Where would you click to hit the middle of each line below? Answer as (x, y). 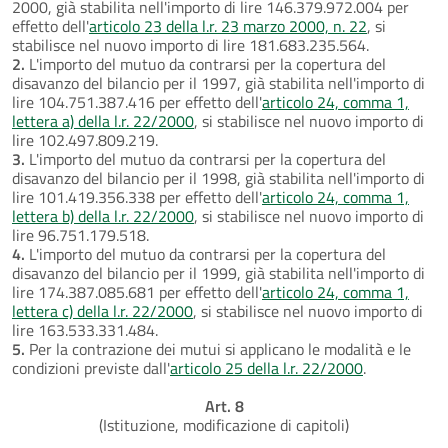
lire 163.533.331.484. (85, 329)
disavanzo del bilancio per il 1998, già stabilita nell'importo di (218, 177)
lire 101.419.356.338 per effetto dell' (137, 196)
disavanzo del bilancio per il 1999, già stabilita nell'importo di (218, 272)
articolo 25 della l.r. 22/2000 (266, 367)
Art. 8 (224, 405)
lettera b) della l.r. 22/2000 (103, 215)
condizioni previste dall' (91, 367)
